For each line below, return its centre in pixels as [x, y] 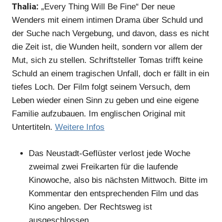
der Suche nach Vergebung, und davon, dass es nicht [111, 34]
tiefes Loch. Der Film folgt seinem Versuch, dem [101, 87]
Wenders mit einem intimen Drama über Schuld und [107, 20]
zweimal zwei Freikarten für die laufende [103, 166]
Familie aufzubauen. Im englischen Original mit [99, 114]
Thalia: [25, 7]
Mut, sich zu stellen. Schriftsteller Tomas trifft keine [107, 60]
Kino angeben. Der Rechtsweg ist [90, 207]
